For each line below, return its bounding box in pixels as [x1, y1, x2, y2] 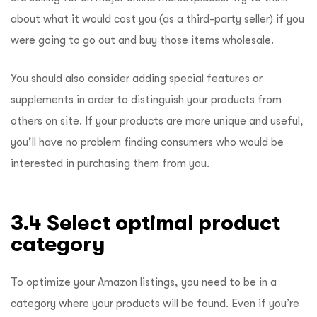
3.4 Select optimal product [11, 210, 280, 234]
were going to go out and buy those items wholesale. [11, 33, 277, 47]
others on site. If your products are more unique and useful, [11, 114, 304, 127]
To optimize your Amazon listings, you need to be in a [11, 275, 277, 289]
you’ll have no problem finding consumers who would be [11, 135, 284, 149]
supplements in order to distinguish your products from [11, 93, 282, 106]
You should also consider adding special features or [11, 71, 263, 85]
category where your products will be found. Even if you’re [11, 296, 299, 310]
